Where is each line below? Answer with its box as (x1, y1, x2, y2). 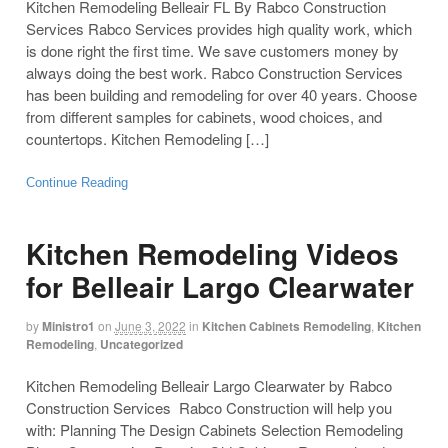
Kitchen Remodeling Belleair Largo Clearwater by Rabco (25, 374, 392, 396)
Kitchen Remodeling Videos (25, 233, 399, 275)
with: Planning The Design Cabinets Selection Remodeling (25, 418, 403, 440)
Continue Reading (25, 174, 128, 190)
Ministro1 (41, 317, 95, 336)
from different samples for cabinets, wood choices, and (25, 105, 382, 127)
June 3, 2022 (114, 317, 186, 335)
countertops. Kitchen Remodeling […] (25, 127, 269, 149)
